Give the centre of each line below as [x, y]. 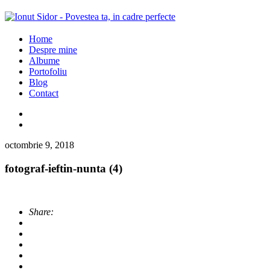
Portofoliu [48, 71]
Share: [41, 212]
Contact [44, 93]
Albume [44, 61]
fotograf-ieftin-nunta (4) [64, 168]
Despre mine [53, 50]
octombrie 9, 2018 [39, 145]
